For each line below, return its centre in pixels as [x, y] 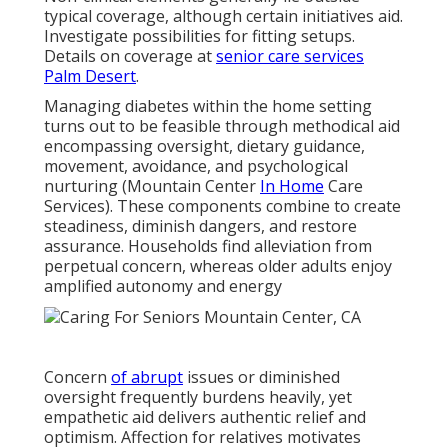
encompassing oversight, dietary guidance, [204, 145]
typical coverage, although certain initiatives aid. [223, 15]
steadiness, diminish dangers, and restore [200, 225]
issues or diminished [261, 377]
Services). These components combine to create [222, 205]
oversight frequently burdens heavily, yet [198, 397]
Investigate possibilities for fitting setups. [199, 35]
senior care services [290, 55]
